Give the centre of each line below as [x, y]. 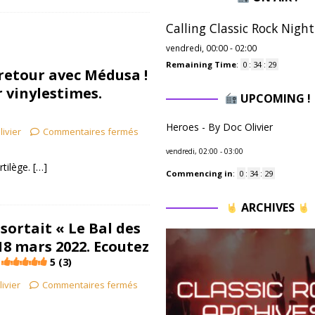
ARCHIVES [268, 207]
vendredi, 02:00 [192, 151]
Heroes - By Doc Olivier [219, 127]
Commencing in [199, 173]
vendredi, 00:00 [197, 48]
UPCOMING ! [274, 98]
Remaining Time [201, 64]
